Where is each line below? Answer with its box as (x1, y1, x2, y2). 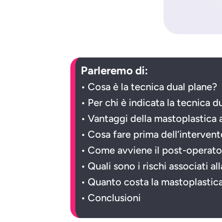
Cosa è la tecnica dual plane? (88, 80, 218, 93)
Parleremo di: (81, 63, 148, 77)
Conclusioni (88, 191, 141, 204)
